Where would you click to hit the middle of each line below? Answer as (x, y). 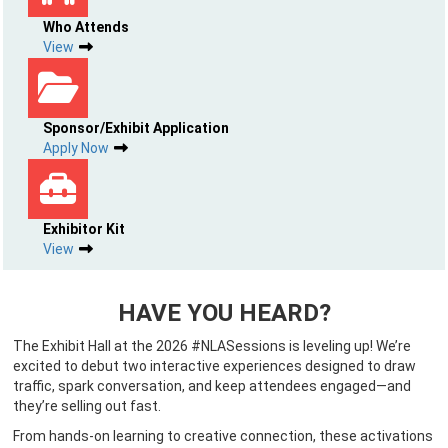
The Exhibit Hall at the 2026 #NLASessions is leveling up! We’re (212, 346)
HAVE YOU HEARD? (224, 313)
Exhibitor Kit (84, 229)
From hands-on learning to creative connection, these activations (223, 436)
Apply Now (76, 148)
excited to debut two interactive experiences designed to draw (214, 366)
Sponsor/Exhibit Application (136, 128)
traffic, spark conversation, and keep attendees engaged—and (212, 386)
